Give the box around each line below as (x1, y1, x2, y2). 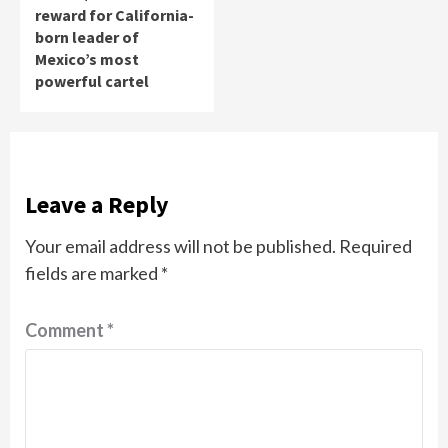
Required (339, 234, 412, 257)
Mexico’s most (35, 48, 139, 69)
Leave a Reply (25, 188, 169, 220)
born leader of (35, 26, 139, 47)
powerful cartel (35, 70, 149, 91)
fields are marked (25, 261, 161, 284)
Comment (25, 318, 107, 341)
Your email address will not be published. (25, 234, 336, 257)
